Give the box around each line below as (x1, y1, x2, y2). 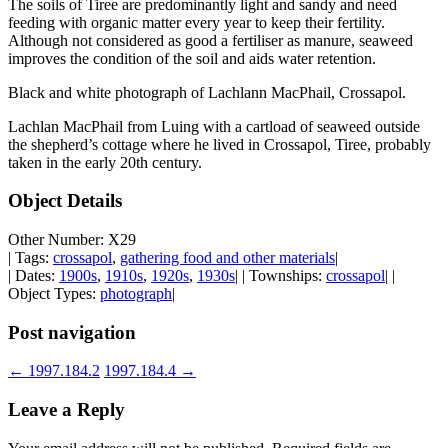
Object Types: (8, 285, 100, 303)
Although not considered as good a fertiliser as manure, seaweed (8, 31, 413, 49)
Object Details (8, 190, 122, 212)
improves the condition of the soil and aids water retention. (8, 49, 376, 67)
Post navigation (8, 321, 136, 343)
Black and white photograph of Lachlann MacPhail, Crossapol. (8, 83, 406, 101)
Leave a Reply (8, 399, 125, 421)
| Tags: (8, 249, 53, 267)
